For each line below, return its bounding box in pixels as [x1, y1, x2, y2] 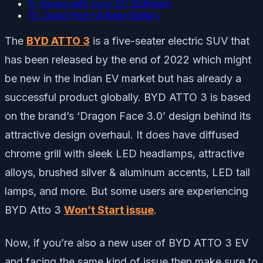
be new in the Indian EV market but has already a [5, 72, 241, 85]
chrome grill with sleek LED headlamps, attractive [5, 147, 244, 160]
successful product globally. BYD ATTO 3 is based [5, 90, 251, 103]
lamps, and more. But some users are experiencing [5, 184, 248, 197]
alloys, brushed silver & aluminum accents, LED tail [5, 166, 250, 178]
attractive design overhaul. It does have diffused [5, 128, 239, 141]
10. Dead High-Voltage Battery [28, 9, 161, 21]
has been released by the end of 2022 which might [5, 53, 251, 66]
